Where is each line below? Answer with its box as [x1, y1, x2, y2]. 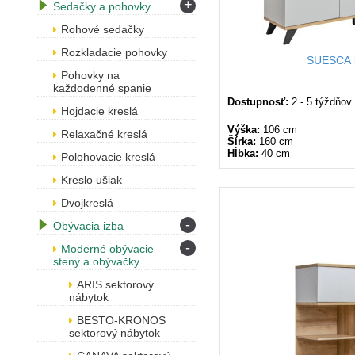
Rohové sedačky [61, 23, 144, 36]
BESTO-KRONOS [77, 314, 166, 326]
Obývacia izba [53, 219, 124, 232]
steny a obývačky [53, 255, 139, 268]
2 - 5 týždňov [292, 96, 352, 108]
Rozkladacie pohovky [61, 46, 167, 59]
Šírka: [227, 136, 256, 147]
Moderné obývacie [61, 242, 154, 255]
